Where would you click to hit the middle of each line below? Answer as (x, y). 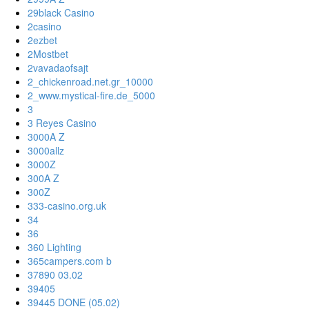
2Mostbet (48, 54)
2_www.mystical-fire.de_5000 (91, 96)
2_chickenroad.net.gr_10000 (90, 82)
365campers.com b (70, 261)
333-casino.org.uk (67, 206)
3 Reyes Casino (62, 123)
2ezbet (42, 40)
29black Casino (61, 13)
